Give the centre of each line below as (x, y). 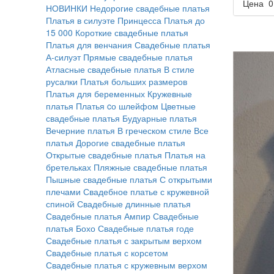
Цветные (178, 106)
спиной (61, 204)
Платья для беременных (95, 94)
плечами (64, 191)
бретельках (68, 167)
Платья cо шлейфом (117, 106)
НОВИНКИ (68, 8)
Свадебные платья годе (146, 228)
